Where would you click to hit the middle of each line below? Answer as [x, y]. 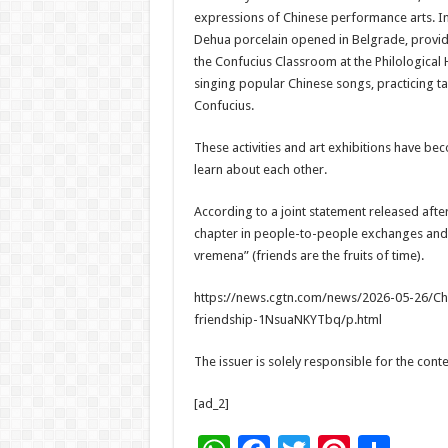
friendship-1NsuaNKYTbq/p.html [287, 319]
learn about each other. [260, 169]
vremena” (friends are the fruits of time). [308, 255]
